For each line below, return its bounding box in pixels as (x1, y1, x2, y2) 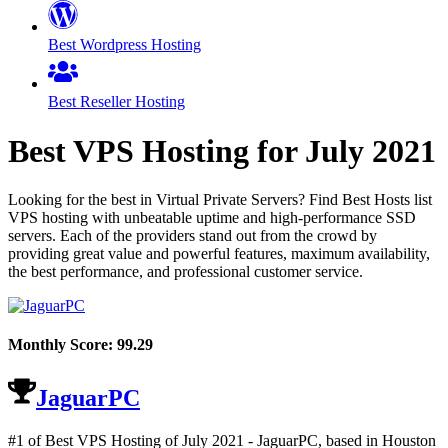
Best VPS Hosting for (8, 132, 305, 169)
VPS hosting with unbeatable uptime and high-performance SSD (8, 209, 416, 227)
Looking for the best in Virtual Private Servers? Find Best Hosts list (8, 191, 432, 209)
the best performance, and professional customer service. (8, 263, 363, 281)
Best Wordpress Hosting (48, 36, 201, 54)
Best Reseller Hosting (48, 93, 185, 111)
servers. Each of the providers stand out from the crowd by (8, 227, 377, 245)
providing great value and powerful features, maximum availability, (8, 245, 430, 263)
